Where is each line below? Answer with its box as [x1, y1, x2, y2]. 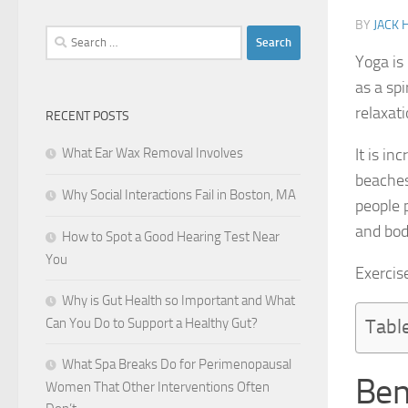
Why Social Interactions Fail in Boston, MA [62, 186, 296, 203]
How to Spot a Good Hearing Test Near [62, 228, 280, 245]
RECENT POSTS [46, 107, 129, 124]
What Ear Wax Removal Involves [62, 144, 243, 161]
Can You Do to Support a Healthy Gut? [46, 314, 258, 331]
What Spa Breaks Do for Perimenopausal [62, 355, 291, 372]
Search [45, 26, 83, 44]
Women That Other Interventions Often [46, 378, 270, 395]
